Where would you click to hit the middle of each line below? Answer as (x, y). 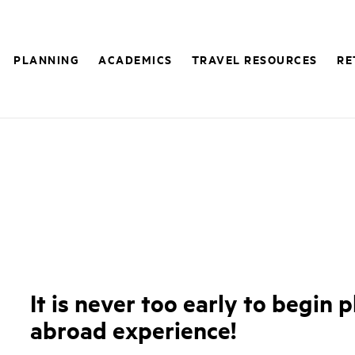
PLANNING (47, 59)
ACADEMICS (136, 59)
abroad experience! (136, 330)
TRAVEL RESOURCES (254, 59)
